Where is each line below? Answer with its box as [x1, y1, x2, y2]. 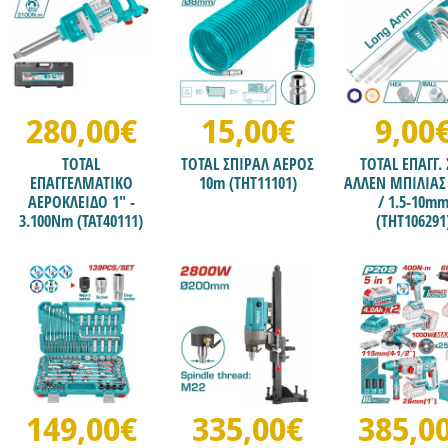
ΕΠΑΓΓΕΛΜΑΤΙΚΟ [29, 171, 133, 194]
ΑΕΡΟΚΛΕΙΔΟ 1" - [27, 190, 135, 213]
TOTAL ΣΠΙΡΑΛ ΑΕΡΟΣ [181, 152, 315, 175]
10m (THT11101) [198, 171, 297, 194]
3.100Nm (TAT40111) [19, 209, 144, 232]
